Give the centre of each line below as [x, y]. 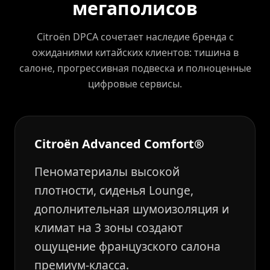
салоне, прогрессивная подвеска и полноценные [135, 68]
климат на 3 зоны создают [108, 228]
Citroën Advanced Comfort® [119, 144]
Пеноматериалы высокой [107, 171]
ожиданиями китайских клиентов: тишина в [135, 52]
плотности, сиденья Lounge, [114, 190]
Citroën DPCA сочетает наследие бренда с [135, 37]
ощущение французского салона [127, 246]
